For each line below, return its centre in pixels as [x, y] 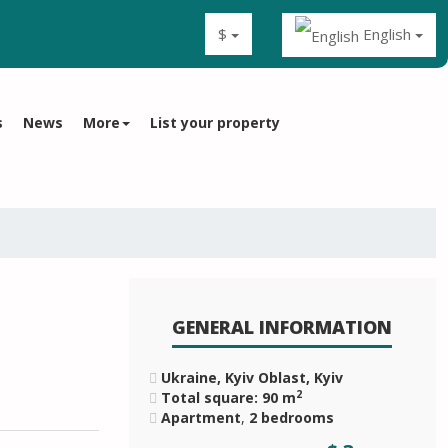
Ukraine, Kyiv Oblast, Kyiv [251, 377]
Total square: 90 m [228, 397]
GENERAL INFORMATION [282, 327]
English [387, 34]
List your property [215, 122]
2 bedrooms [291, 417]
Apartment [200, 417]
